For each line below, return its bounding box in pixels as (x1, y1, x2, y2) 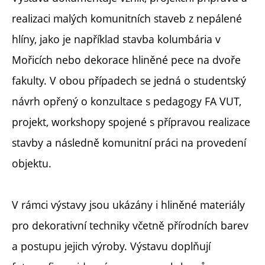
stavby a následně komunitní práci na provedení (12, 135, 246, 150)
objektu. (12, 156, 51, 171)
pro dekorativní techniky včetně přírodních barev (12, 218, 248, 233)
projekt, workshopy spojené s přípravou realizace (12, 115, 250, 130)
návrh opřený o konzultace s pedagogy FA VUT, (12, 94, 241, 109)
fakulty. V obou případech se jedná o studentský (12, 73, 246, 88)
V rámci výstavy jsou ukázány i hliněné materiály (12, 198, 245, 212)
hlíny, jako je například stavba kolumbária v (12, 32, 221, 47)
